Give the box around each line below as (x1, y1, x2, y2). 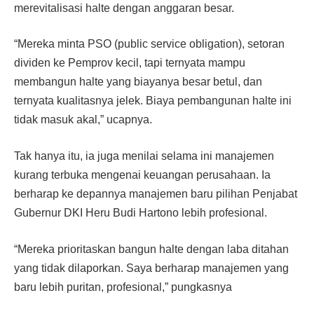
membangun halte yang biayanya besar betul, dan (14, 76, 262, 88)
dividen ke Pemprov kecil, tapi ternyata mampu (14, 57, 245, 69)
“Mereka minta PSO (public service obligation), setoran (14, 38, 285, 50)
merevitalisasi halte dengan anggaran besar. (14, 1, 234, 14)
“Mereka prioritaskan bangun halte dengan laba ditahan (14, 243, 289, 255)
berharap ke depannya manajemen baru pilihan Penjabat (14, 187, 297, 200)
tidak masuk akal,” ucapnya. (14, 114, 152, 126)
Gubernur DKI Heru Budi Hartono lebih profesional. (14, 206, 267, 219)
